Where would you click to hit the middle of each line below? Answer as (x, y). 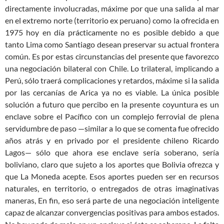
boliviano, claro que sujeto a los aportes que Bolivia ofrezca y (112, 164)
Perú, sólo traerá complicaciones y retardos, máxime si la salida (112, 80)
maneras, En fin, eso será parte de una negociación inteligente (112, 200)
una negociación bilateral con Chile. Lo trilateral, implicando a (112, 68)
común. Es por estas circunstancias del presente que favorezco (112, 56)
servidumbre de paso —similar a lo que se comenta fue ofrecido (112, 128)
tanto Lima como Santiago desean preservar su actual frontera (112, 44)
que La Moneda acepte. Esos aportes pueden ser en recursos (112, 176)
